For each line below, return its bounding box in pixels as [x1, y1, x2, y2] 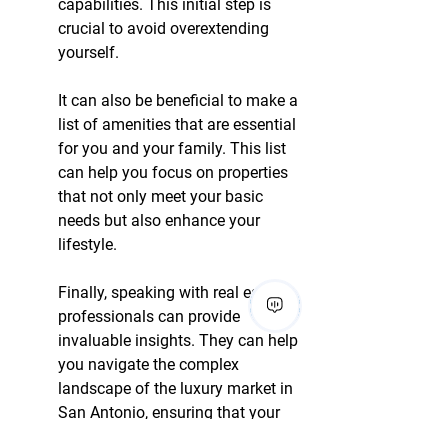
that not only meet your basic [58, 187, 267, 207]
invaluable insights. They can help [58, 331, 302, 351]
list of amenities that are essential [58, 115, 300, 135]
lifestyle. [58, 235, 117, 255]
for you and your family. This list [58, 139, 290, 159]
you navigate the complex [58, 355, 243, 375]
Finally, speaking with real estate [58, 283, 290, 303]
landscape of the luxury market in [58, 379, 297, 399]
